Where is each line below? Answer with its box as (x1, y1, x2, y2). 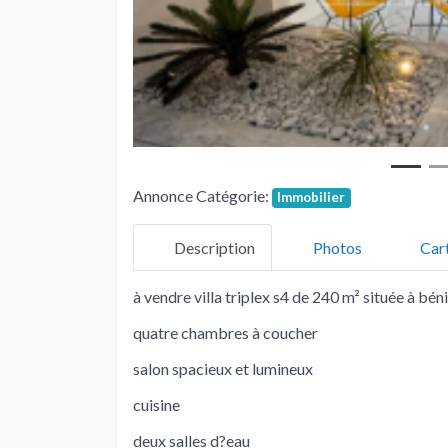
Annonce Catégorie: (133, 186, 272, 206)
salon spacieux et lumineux (133, 359, 313, 379)
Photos (313, 237, 362, 257)
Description (174, 237, 255, 257)
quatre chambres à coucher (133, 323, 318, 343)
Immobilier (277, 189, 346, 206)
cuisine (133, 395, 180, 415)
